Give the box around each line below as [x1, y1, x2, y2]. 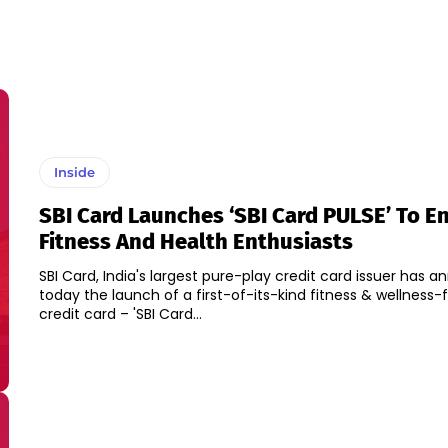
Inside [53, 164, 95, 181]
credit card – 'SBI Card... [38, 304, 202, 325]
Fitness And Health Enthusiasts [38, 228, 353, 256]
